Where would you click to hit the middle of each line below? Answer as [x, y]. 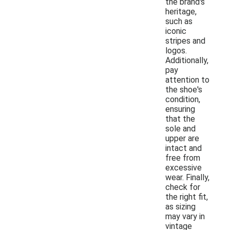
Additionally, [187, 60]
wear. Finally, [187, 177]
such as [179, 21]
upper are [182, 138]
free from [183, 158]
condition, [183, 99]
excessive [184, 167]
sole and [180, 128]
